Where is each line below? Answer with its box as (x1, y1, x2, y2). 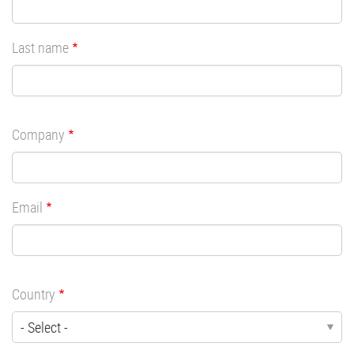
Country (12, 284, 55, 303)
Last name (12, 37, 69, 57)
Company (12, 124, 65, 144)
